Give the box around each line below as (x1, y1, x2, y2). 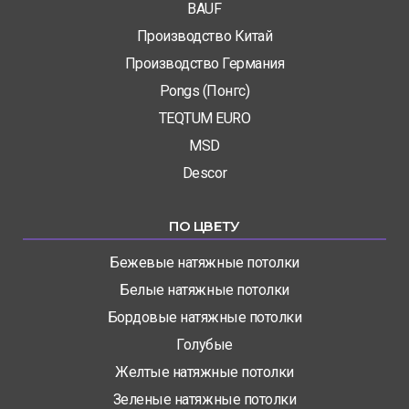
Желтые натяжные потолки (115, 363, 294, 382)
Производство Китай (136, 27, 273, 46)
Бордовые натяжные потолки (107, 309, 302, 327)
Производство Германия (124, 55, 285, 73)
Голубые (176, 336, 233, 354)
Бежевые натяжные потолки (110, 254, 299, 272)
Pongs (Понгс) (159, 82, 250, 100)
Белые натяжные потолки (120, 281, 289, 299)
